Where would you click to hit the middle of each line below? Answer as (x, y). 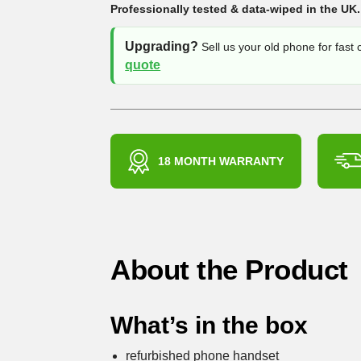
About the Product (229, 270)
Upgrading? (162, 47)
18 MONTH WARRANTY (221, 161)
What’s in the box (210, 326)
